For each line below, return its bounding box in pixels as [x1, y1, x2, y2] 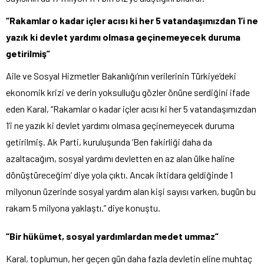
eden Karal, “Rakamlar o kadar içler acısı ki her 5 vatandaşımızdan [6, 103, 256, 114]
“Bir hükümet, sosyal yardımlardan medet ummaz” [6, 230, 219, 242]
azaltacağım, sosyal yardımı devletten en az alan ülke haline [6, 152, 235, 164]
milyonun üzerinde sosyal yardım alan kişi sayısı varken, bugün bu [6, 185, 256, 197]
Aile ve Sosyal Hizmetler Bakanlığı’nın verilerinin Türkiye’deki [6, 70, 236, 81]
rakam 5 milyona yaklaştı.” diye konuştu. [6, 202, 160, 213]
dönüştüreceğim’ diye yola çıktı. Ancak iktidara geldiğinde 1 [6, 169, 233, 180]
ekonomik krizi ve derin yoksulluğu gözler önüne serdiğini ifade [6, 86, 250, 98]
